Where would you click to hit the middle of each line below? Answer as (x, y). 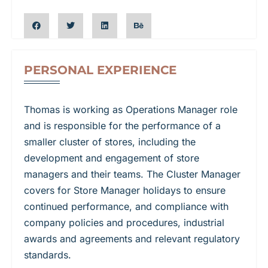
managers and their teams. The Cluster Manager (132, 174)
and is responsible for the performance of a (122, 125)
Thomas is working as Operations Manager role (131, 109)
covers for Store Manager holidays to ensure (125, 190)
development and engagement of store (112, 158)
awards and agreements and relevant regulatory (132, 238)
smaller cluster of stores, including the (110, 141)
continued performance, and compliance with (126, 206)
